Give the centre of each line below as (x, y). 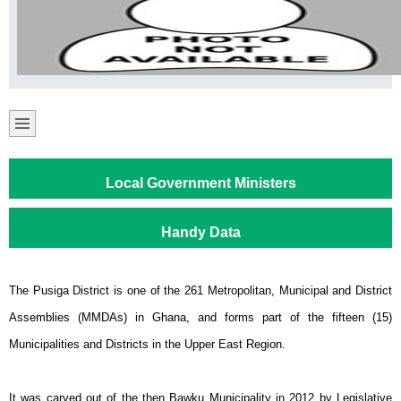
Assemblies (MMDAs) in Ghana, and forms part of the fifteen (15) (200, 317)
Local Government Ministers (200, 183)
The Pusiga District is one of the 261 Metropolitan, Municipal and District (200, 290)
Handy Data (200, 232)
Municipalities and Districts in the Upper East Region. (147, 344)
